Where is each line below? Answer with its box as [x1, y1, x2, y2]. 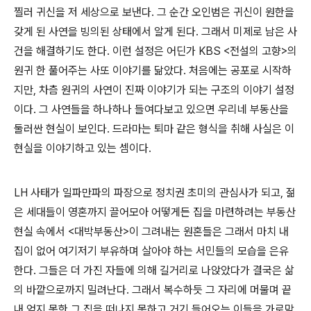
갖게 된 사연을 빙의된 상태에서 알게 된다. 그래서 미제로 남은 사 [14, 24, 297, 38]
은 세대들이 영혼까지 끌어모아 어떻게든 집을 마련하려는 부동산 [14, 205, 296, 219]
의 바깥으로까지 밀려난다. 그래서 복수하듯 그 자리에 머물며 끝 [14, 283, 292, 296]
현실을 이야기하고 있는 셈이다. [14, 141, 151, 155]
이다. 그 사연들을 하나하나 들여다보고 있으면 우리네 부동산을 [14, 102, 289, 116]
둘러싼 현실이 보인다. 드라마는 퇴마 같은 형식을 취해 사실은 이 [14, 121, 294, 135]
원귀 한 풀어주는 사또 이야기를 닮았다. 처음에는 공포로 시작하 [14, 63, 292, 77]
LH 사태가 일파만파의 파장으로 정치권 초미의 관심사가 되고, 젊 [14, 185, 296, 199]
